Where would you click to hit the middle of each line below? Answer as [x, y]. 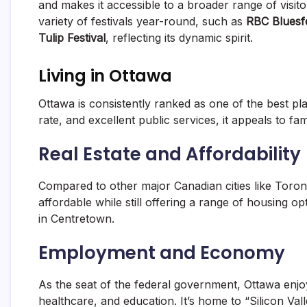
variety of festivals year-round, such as [142, 22]
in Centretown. [76, 219]
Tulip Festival [72, 38]
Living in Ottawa [105, 76]
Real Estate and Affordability [170, 155]
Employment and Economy [162, 253]
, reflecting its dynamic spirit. [179, 38]
